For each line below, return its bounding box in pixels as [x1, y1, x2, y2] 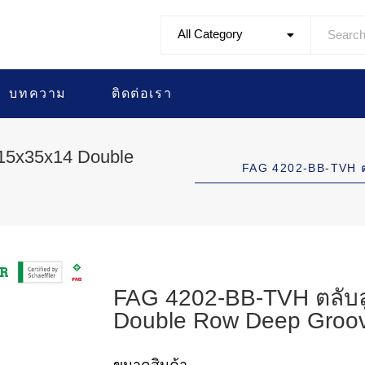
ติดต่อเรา [112, 86, 173, 100]
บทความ [9, 86, 68, 100]
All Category [178, 26, 244, 41]
